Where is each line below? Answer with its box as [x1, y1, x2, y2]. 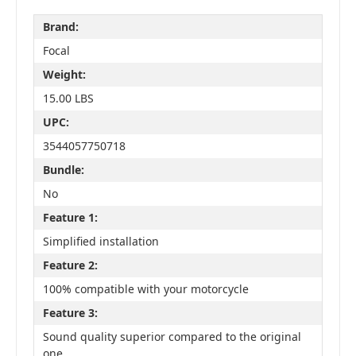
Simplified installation [42, 234, 159, 250]
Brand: [42, 19, 79, 35]
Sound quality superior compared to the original [42, 329, 301, 345]
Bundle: [42, 162, 84, 178]
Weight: [42, 67, 86, 83]
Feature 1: [42, 210, 98, 226]
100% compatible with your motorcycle [42, 281, 249, 297]
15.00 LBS [42, 91, 94, 106]
